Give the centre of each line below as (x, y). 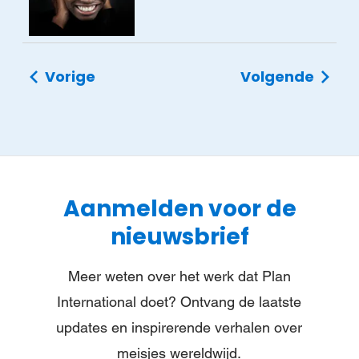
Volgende (279, 76)
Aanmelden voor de (179, 209)
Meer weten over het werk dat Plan (179, 276)
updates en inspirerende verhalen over (179, 327)
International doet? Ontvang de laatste (179, 302)
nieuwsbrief (179, 237)
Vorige (69, 76)
